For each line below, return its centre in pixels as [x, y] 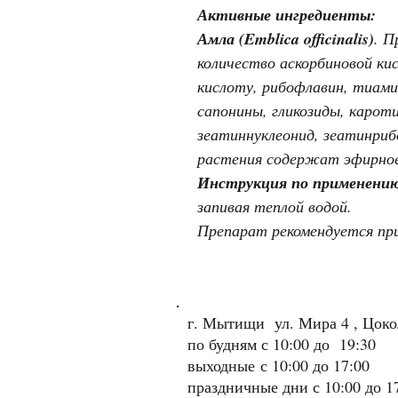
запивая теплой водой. [275, 206]
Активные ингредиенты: [287, 14]
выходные [221, 365]
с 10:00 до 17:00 [312, 365]
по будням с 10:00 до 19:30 [287, 343]
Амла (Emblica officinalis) [286, 38]
